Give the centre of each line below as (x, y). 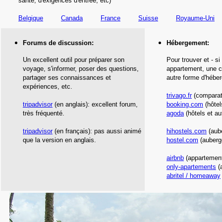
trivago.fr (179, 95)
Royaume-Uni (195, 18)
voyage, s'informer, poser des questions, (81, 69)
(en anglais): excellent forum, (95, 104)
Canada (72, 18)
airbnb (175, 158)
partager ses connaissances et (67, 78)
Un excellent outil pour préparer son (74, 60)
